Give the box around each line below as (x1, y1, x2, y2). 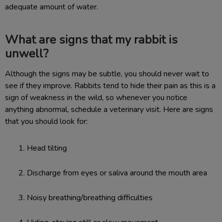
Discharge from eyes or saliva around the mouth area (27, 167, 207, 178)
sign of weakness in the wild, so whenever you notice (5, 92, 187, 103)
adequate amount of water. (5, 1, 98, 12)
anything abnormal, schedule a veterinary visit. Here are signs (5, 104, 213, 115)
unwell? (5, 46, 49, 61)
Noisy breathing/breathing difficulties (27, 192, 153, 203)
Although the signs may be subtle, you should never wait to (5, 68, 209, 79)
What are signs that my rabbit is (5, 32, 177, 48)
